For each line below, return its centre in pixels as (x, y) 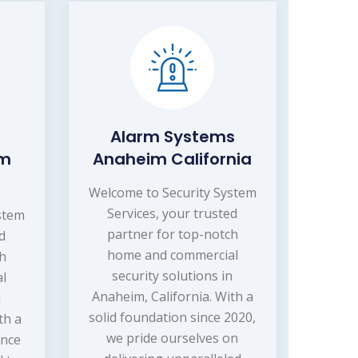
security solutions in (173, 276)
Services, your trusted (173, 214)
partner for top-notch (172, 235)
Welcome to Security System (172, 193)
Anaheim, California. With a (172, 297)
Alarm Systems (172, 137)
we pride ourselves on (173, 338)
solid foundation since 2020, (173, 318)
